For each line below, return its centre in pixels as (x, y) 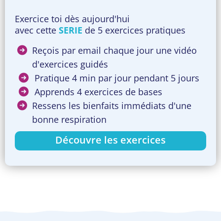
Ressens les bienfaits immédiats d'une (112, 106)
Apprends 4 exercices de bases (98, 92)
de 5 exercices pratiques (134, 30)
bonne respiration (69, 120)
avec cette (37, 30)
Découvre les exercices (110, 140)
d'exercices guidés (70, 64)
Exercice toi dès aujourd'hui (72, 19)
